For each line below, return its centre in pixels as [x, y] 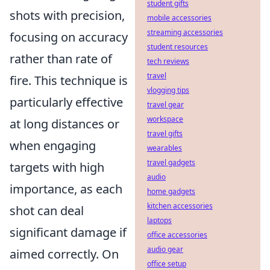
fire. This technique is [69, 80]
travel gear [165, 105]
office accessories [177, 235]
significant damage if [68, 232]
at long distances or [64, 124]
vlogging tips [168, 90]
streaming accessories [185, 32]
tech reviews [168, 61]
